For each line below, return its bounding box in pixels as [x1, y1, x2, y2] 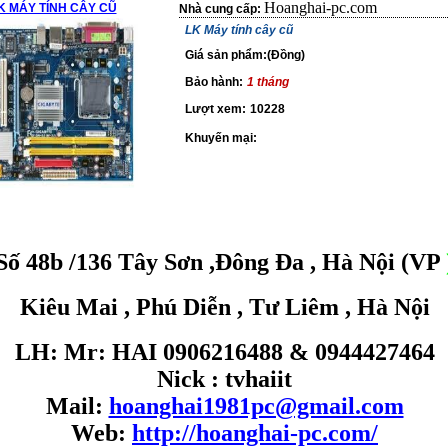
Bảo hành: [184, 76, 243, 88]
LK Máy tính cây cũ [184, 24, 293, 36]
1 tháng [246, 76, 289, 88]
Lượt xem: [184, 103, 246, 115]
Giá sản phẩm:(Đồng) [184, 49, 305, 61]
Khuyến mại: [184, 132, 257, 144]
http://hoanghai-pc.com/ [132, 420, 378, 446]
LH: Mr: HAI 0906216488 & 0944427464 [14, 339, 435, 365]
